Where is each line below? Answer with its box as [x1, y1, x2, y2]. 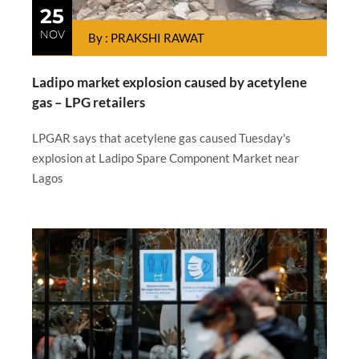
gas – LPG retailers [32, 94, 145, 111]
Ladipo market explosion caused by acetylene [32, 74, 307, 91]
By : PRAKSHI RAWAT [88, 30, 204, 46]
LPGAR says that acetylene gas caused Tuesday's [32, 131, 291, 146]
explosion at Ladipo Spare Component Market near [32, 151, 299, 166]
